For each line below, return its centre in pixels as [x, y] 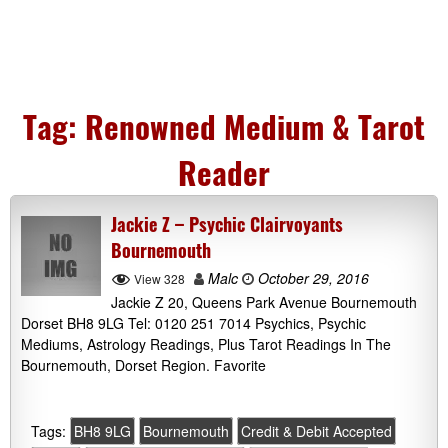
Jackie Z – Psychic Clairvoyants [227, 224]
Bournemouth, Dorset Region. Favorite [143, 365]
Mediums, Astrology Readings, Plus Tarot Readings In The [206, 344]
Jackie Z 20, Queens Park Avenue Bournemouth [264, 302]
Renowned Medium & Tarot [255, 126]
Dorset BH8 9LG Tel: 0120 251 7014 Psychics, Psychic [193, 323]
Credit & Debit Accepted [316, 431]
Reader [224, 172]
